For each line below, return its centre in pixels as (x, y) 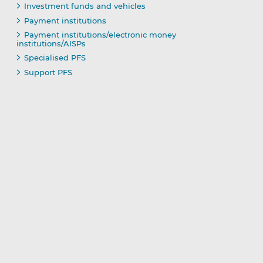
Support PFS (48, 73)
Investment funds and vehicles (85, 6)
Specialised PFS (55, 58)
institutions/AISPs (51, 44)
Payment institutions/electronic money (100, 35)
